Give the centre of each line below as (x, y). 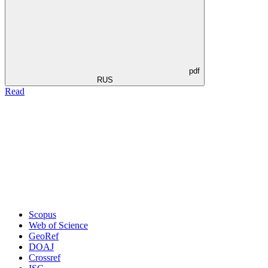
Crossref (45, 257)
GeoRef (44, 236)
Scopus (42, 214)
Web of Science (58, 225)
